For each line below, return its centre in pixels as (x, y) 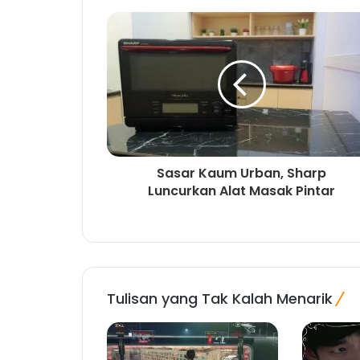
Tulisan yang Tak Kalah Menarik (220, 299)
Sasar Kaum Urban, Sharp (241, 174)
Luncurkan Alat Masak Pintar (241, 191)
